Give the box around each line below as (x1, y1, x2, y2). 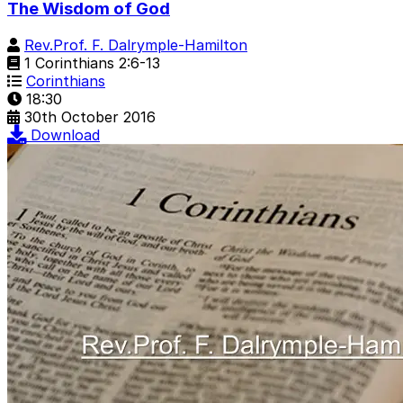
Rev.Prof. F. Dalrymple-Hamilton (24, 35, 247, 54)
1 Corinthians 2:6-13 (20, 53, 160, 72)
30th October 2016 (24, 107, 156, 126)
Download (31, 125, 100, 144)
